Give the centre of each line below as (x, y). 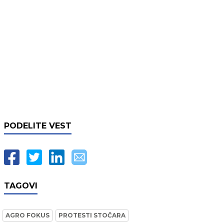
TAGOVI (21, 185)
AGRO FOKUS (27, 215)
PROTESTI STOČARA (92, 215)
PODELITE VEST (38, 125)
